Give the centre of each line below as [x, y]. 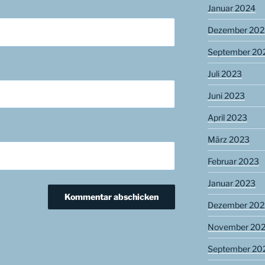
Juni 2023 [226, 96]
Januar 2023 [231, 183]
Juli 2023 [224, 74]
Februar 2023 [233, 161]
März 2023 [228, 140]
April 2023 [227, 118]
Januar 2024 [231, 8]
